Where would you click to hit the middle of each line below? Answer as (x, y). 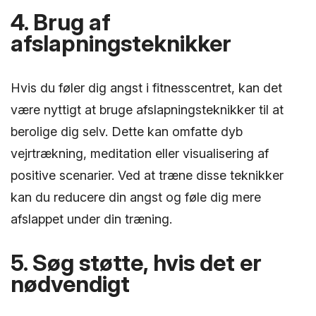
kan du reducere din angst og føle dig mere (136, 197)
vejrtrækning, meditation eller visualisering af (140, 154)
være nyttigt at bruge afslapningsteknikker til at (147, 110)
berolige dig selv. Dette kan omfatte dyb (127, 132)
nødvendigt (70, 284)
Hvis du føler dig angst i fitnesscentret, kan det (146, 88)
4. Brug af (61, 23)
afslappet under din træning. (91, 219)
